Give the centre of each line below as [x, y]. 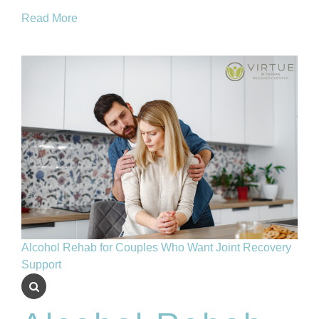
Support [41, 265]
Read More [49, 18]
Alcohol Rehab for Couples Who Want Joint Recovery [156, 248]
